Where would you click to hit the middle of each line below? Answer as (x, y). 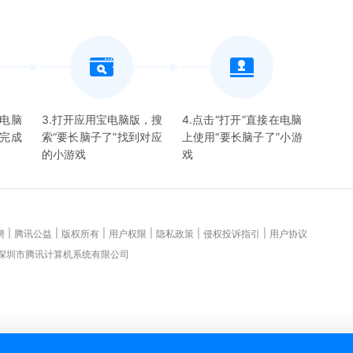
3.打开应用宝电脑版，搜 (102, 119)
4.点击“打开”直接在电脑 (242, 119)
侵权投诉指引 (232, 234)
